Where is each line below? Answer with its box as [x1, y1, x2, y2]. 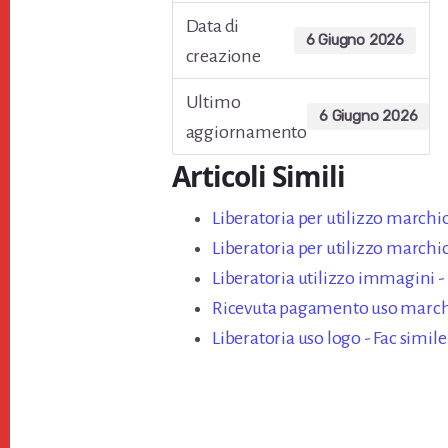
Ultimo [185, 91, 241, 112]
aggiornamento [185, 121, 307, 142]
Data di [185, 15, 240, 36]
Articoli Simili [172, 157, 345, 195]
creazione [185, 45, 261, 66]
